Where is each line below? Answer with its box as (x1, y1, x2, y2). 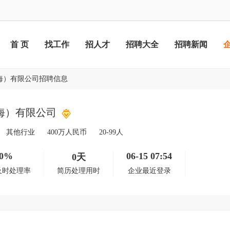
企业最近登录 (127, 167, 171, 175)
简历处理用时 (57, 167, 100, 175)
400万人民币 (47, 128, 87, 136)
